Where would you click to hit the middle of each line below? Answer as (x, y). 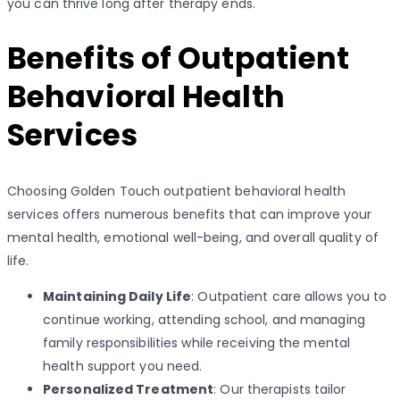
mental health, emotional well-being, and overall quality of (193, 237)
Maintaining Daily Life (117, 296)
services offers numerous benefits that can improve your (190, 214)
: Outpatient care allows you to (289, 296)
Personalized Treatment (129, 389)
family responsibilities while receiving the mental (197, 342)
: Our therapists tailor (280, 389)
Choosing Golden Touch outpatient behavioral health (177, 191)
